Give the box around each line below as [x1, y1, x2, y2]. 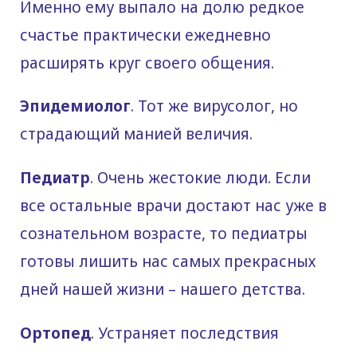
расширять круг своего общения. [20, 52, 274, 73]
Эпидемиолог [20, 96, 131, 117]
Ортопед [20, 323, 91, 344]
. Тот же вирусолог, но [131, 96, 298, 117]
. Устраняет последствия [91, 323, 279, 344]
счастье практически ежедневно [20, 24, 271, 45]
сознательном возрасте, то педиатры [20, 223, 308, 245]
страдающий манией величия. [20, 124, 253, 145]
